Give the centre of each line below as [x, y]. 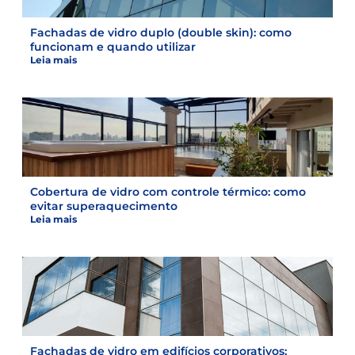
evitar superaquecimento [104, 206]
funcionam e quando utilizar [113, 46]
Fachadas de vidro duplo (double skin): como [161, 32]
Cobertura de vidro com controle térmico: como [168, 191]
